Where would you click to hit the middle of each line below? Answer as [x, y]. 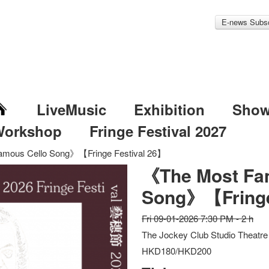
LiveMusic [71, 109]
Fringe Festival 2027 [158, 131]
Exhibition [169, 109]
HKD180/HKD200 [177, 251]
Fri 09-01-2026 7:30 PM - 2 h [198, 218]
